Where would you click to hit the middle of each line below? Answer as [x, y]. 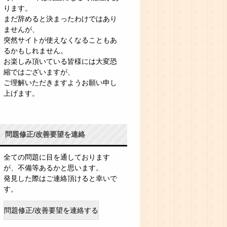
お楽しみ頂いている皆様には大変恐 [61, 62]
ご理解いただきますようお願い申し [61, 83]
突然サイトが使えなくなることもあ [61, 40]
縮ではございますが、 [39, 72]
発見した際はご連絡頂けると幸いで [61, 179]
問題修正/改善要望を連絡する [51, 211]
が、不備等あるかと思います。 [53, 168]
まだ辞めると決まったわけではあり [61, 19]
